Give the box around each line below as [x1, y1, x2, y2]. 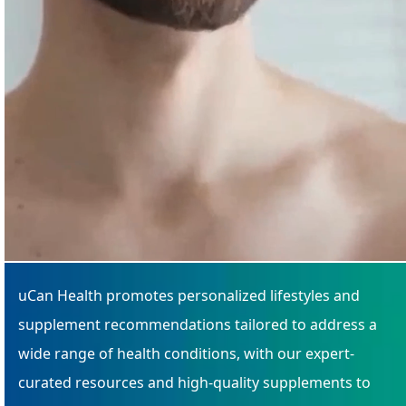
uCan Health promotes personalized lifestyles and [18, 285, 360, 305]
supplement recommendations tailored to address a [18, 314, 377, 334]
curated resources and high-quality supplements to [18, 372, 371, 392]
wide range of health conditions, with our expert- [18, 343, 354, 363]
